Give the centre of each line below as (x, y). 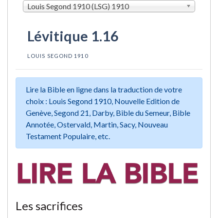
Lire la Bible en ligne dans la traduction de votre (104, 89)
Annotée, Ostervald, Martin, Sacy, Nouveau (97, 124)
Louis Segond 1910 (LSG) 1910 (78, 6)
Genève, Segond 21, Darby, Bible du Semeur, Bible (108, 112)
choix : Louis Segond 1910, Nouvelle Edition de (103, 101)
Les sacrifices (49, 205)
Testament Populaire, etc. (68, 136)
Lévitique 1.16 (73, 36)
